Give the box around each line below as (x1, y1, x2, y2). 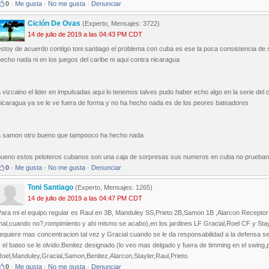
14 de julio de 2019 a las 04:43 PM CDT (28, 31, 142, 38)
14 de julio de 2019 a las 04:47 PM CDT (28, 195, 142, 202)
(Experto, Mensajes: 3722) (80, 20, 160, 28)
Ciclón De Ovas (28, 19, 80, 28)
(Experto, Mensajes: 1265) (73, 184, 153, 192)
